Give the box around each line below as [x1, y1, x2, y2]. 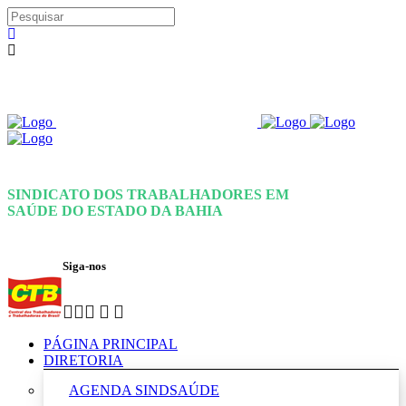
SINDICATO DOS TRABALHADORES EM [7, 187, 289, 203]
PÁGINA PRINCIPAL [43, 335, 178, 352]
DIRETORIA [43, 352, 123, 368]
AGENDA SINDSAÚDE [69, 382, 219, 398]
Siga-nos [63, 258, 106, 273]
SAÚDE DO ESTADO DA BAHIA [7, 203, 223, 219]
